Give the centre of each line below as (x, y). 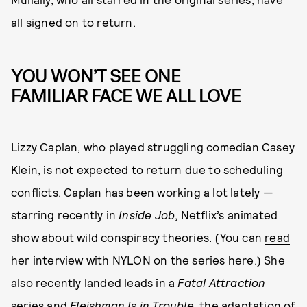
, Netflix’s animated (226, 215)
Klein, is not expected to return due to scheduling (147, 170)
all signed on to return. (73, 22)
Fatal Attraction (222, 283)
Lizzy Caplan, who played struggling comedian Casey (153, 147)
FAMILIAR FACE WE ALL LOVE (126, 96)
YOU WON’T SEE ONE (96, 76)
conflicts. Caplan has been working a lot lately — (142, 192)
